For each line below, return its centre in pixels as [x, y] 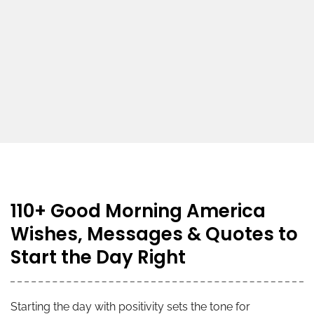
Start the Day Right [98, 257]
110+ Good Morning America [138, 211]
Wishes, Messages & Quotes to [154, 234]
